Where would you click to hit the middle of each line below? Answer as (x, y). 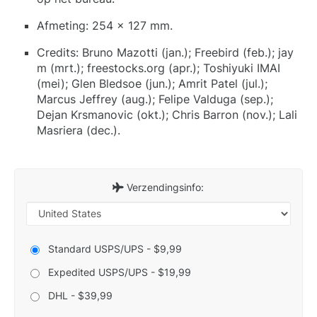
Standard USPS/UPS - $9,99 (115, 248)
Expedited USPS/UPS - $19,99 (120, 272)
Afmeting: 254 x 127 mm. (105, 25)
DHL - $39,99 (80, 295)
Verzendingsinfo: (164, 187)
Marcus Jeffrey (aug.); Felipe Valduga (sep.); (155, 99)
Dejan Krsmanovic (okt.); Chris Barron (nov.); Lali (167, 114)
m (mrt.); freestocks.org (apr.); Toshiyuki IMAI (158, 68)
